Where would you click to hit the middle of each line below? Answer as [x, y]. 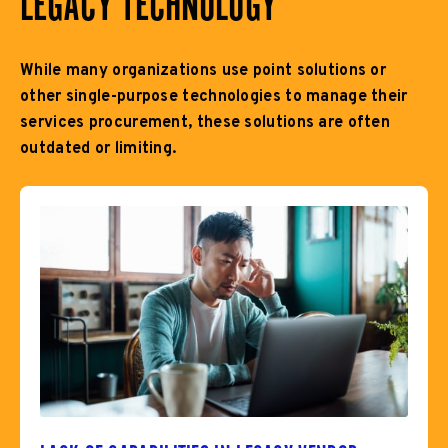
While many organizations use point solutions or [203, 71]
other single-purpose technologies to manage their [214, 97]
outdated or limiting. [98, 149]
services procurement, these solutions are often [205, 123]
